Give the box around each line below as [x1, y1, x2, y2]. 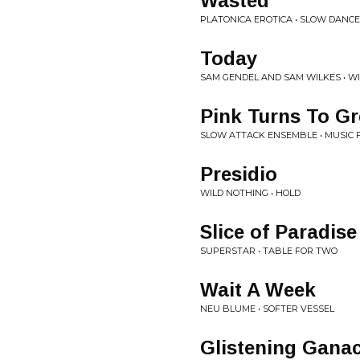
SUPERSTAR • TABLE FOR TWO [200, 245, 337, 256]
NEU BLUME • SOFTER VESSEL [200, 303, 334, 314]
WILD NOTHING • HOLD [200, 187, 301, 198]
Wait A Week [200, 279, 316, 301]
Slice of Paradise [200, 221, 357, 243]
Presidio [200, 163, 277, 185]
